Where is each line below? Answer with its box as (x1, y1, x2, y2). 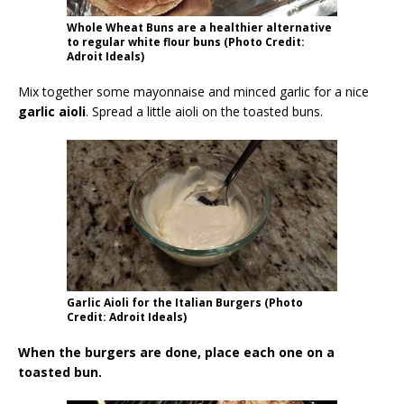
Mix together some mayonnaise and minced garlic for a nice (18, 82, 369, 100)
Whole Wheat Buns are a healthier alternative (67, 19, 332, 35)
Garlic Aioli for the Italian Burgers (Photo (67, 294, 303, 310)
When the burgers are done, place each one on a (18, 343, 335, 361)
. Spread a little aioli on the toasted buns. (86, 102, 323, 120)
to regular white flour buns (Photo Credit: (67, 33, 305, 50)
